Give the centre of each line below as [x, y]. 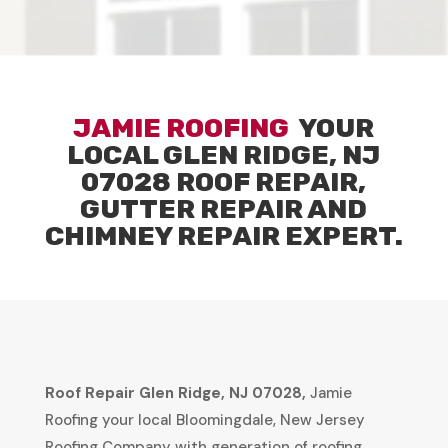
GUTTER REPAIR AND [224, 208]
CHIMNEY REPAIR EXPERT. [223, 235]
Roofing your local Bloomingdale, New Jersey [204, 419]
